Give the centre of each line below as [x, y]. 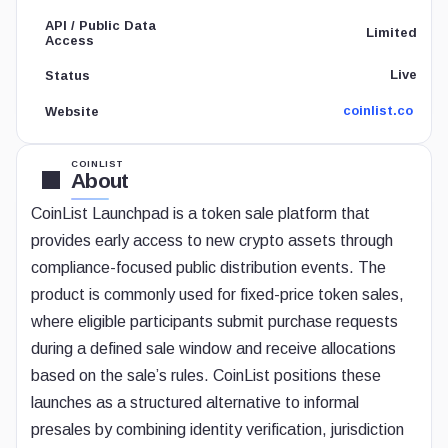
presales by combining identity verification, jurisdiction [217, 429]
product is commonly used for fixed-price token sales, [217, 294]
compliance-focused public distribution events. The [208, 267]
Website [72, 111]
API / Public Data [100, 25]
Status [67, 75]
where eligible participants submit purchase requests [214, 321]
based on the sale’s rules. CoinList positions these [206, 375]
